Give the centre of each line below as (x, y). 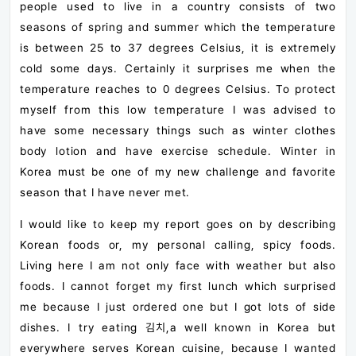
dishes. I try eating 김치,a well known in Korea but (178, 327)
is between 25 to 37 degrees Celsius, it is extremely (178, 47)
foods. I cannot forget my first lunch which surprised (178, 286)
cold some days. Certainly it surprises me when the (178, 68)
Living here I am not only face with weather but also (178, 265)
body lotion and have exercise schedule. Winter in (178, 151)
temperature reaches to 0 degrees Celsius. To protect (178, 89)
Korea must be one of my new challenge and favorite (178, 171)
